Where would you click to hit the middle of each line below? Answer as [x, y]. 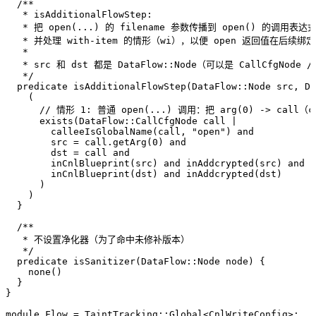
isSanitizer [102, 261]
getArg [130, 142]
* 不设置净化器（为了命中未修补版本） [98, 239]
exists [39, 121]
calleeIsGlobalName [79, 131]
